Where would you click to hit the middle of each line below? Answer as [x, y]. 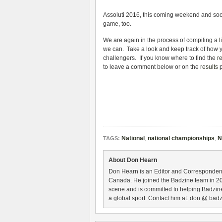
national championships [181, 138]
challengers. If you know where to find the [160, 58]
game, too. [117, 24]
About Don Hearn [133, 160]
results [209, 67]
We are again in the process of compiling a [161, 40]
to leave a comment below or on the [152, 67]
